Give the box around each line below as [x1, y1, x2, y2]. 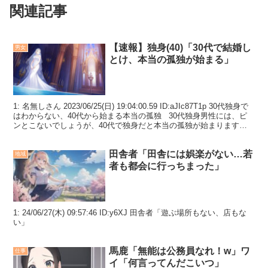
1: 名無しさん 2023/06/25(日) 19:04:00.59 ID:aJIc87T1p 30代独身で [13, 102, 249, 111]
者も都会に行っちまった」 [109, 161, 224, 172]
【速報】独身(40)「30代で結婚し [109, 42, 252, 53]
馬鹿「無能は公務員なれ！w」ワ [109, 246, 251, 257]
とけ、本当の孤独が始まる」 [109, 54, 234, 65]
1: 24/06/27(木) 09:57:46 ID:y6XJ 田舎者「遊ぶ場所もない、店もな [13, 208, 247, 218]
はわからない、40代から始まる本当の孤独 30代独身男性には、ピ [13, 111, 248, 121]
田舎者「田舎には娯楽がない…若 [109, 149, 253, 160]
